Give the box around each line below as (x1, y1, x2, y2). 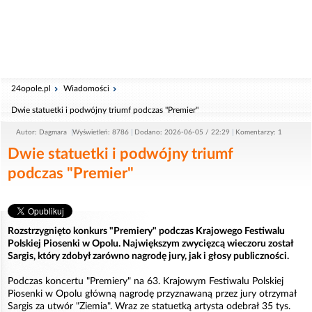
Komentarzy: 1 (235, 129, 282, 136)
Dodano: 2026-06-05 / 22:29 (134, 129, 230, 136)
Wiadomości (63, 84, 109, 93)
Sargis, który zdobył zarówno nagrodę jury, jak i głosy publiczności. (8, 251, 289, 261)
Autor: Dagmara (16, 129, 69, 136)
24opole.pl (11, 84, 51, 93)
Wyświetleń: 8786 (72, 129, 129, 136)
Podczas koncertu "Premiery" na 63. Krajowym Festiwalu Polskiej (8, 276, 283, 286)
